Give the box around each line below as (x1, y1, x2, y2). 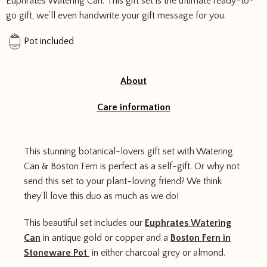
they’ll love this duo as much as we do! (24, 191, 179, 201)
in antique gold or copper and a (41, 232, 170, 243)
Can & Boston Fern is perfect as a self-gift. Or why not (24, 161, 240, 172)
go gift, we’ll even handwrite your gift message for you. (6, 10, 226, 21)
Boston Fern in (170, 232, 231, 243)
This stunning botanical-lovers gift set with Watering (24, 146, 233, 157)
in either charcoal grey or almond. (89, 247, 225, 258)
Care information (97, 102, 170, 113)
